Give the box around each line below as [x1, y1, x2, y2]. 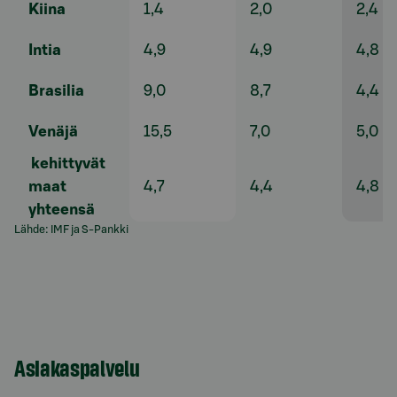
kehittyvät [28, 156, 105, 172]
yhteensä [28, 202, 95, 218]
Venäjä [28, 124, 78, 140]
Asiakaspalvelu [14, 353, 140, 381]
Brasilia [28, 83, 84, 99]
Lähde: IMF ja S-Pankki [14, 224, 128, 236]
